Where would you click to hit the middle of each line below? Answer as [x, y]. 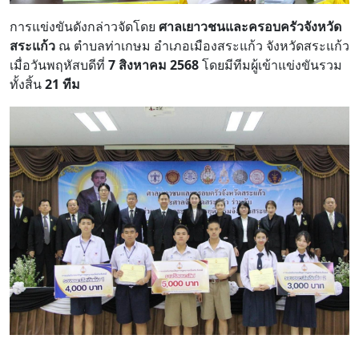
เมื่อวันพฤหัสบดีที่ [59, 65]
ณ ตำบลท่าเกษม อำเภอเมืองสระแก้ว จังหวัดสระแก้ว [202, 46]
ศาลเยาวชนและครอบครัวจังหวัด [250, 27]
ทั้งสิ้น [27, 85]
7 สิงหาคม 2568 [153, 65]
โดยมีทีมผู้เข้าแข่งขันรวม [270, 65]
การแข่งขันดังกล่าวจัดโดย [84, 27]
